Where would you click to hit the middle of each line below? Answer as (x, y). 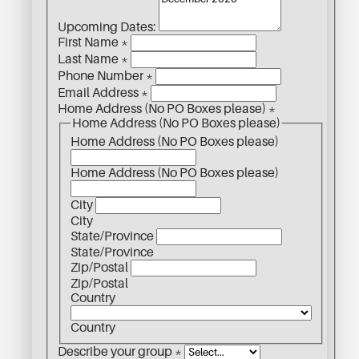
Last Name (89, 59)
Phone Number (102, 76)
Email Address (99, 93)
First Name (89, 42)
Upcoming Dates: (108, 27)
